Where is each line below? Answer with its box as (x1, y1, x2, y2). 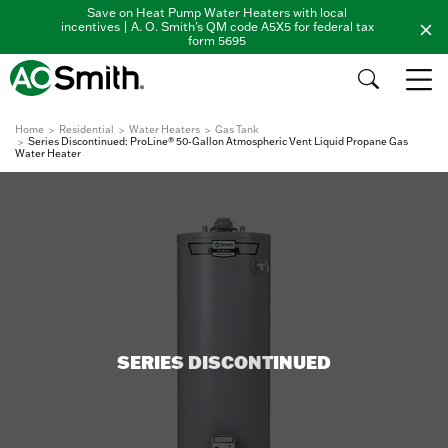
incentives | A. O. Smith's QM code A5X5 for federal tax (60, 19, 374, 34)
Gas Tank (215, 123, 259, 136)
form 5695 (188, 33, 246, 48)
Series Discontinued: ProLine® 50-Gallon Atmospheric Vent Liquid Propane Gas (28, 135, 408, 148)
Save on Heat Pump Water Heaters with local (87, 5, 347, 20)
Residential (59, 123, 114, 136)
